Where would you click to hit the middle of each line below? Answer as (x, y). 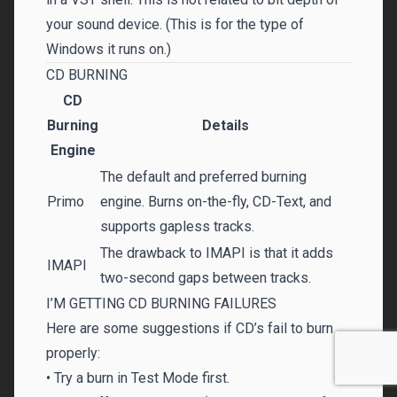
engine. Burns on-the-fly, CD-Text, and (216, 202)
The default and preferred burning (203, 177)
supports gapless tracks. (177, 226)
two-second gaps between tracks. (206, 278)
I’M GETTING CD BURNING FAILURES (161, 304)
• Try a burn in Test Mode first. (138, 378)
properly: (73, 353)
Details (225, 125)
